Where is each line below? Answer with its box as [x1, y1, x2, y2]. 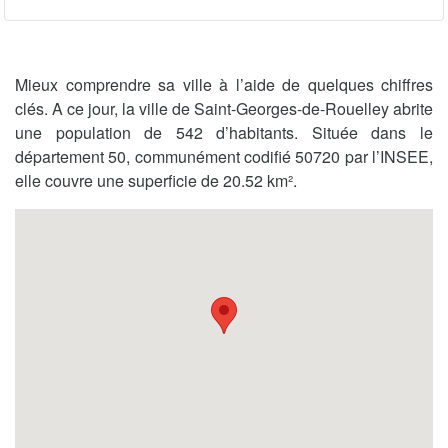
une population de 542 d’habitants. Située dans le [15, 120, 433, 144]
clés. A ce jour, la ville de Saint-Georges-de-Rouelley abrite [15, 96, 433, 120]
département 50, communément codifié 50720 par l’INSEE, [15, 144, 433, 168]
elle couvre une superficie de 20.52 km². [15, 168, 297, 192]
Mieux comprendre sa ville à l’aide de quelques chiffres [15, 72, 433, 96]
